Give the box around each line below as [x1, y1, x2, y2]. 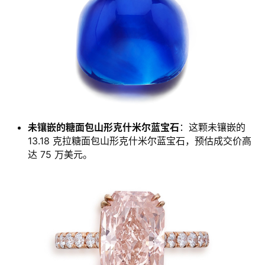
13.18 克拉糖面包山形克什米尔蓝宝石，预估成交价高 [28, 135, 251, 147]
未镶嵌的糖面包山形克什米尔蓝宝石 [28, 121, 179, 134]
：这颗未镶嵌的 [179, 121, 245, 134]
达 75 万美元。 [28, 148, 92, 161]
